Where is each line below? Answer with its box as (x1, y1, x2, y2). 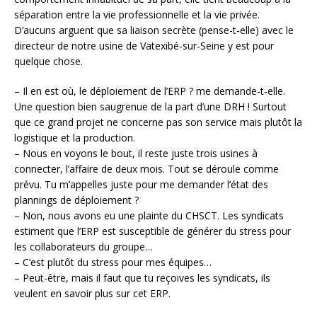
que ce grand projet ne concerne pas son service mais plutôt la (14, 115, 302, 129)
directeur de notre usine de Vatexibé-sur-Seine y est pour (14, 38, 274, 52)
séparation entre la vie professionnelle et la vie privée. (14, 7, 260, 21)
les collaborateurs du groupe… (14, 239, 153, 253)
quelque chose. (14, 54, 83, 68)
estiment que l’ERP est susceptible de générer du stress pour (14, 224, 291, 238)
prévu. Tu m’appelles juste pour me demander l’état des (14, 177, 268, 191)
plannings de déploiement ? (14, 192, 139, 207)
